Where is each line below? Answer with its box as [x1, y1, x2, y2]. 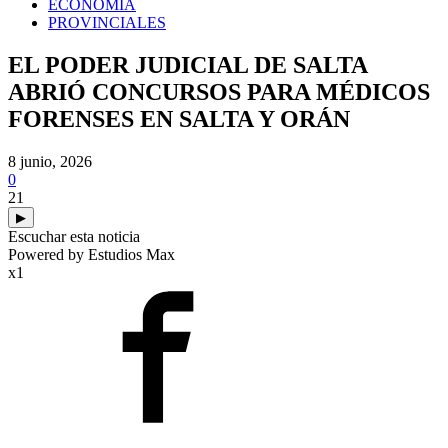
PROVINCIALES [48, 14, 166, 31]
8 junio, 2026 [8, 152, 92, 170]
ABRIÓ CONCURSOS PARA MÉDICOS [8, 78, 430, 105]
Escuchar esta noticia [8, 227, 140, 245]
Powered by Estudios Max [8, 245, 175, 263]
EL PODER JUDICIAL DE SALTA [8, 51, 367, 78]
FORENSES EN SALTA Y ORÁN [8, 105, 350, 132]
